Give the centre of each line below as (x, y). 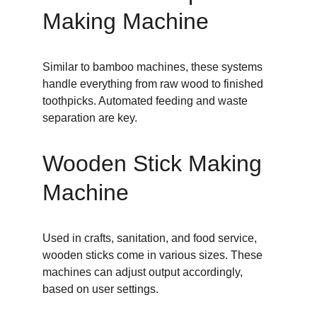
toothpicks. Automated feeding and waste (146, 101)
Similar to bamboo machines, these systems (154, 67)
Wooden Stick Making (155, 163)
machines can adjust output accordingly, (144, 272)
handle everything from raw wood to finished (154, 84)
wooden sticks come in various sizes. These (154, 255)
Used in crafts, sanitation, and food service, (151, 238)
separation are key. (90, 118)
